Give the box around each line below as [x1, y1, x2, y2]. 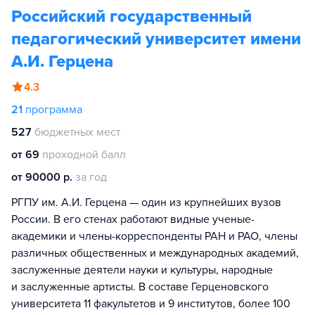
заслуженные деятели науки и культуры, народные [11, 263, 273, 277]
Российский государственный [11, 6, 252, 27]
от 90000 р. [11, 170, 72, 184]
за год [75, 170, 107, 184]
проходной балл [42, 148, 126, 162]
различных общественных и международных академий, [11, 246, 299, 260]
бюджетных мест [34, 125, 120, 139]
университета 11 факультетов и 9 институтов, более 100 [11, 297, 290, 311]
